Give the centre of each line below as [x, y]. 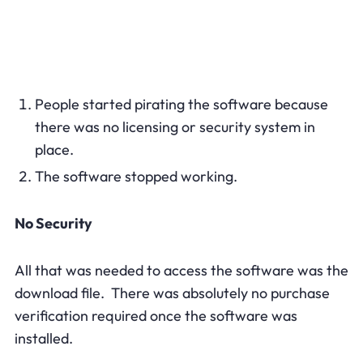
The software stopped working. [136, 176]
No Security [53, 223]
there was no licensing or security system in [175, 126]
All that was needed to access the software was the [181, 270]
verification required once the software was [156, 315]
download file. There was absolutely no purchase [172, 293]
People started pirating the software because [181, 104]
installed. [43, 338]
